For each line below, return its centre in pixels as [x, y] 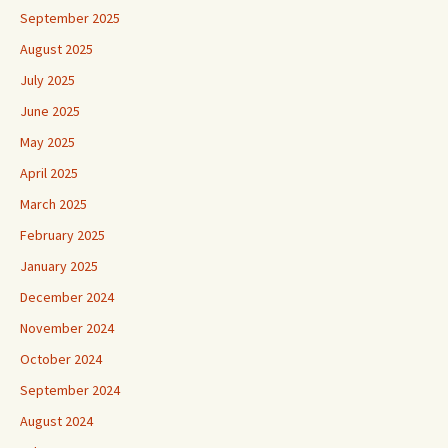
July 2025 [47, 55]
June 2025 [50, 86]
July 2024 [47, 427]
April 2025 [49, 148]
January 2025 [59, 241]
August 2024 [56, 396]
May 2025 [47, 117]
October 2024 [61, 334]
